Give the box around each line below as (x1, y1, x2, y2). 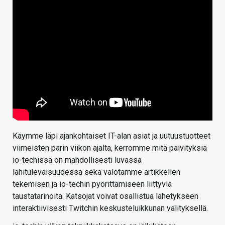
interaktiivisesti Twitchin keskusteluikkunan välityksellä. (13, 203, 208, 213)
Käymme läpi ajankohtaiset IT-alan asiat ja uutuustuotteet (13, 131, 210, 141)
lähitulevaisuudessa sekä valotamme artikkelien (13, 167, 180, 177)
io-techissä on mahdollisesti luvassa (13, 155, 142, 165)
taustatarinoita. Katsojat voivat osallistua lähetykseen (13, 191, 198, 201)
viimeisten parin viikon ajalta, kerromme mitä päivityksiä (13, 143, 207, 153)
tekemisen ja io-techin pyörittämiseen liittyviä (13, 179, 172, 189)
